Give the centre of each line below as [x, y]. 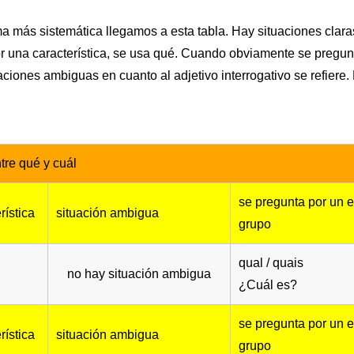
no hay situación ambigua [139, 274]
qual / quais [271, 263]
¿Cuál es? [268, 285]
